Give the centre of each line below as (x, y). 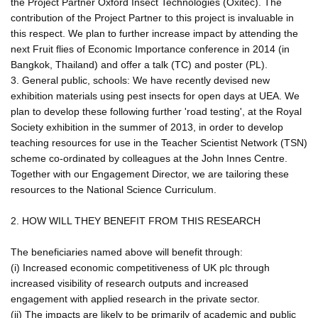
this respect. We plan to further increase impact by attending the (154, 33)
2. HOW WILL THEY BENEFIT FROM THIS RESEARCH (136, 220)
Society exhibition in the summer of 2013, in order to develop (147, 127)
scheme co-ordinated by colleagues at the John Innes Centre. (149, 158)
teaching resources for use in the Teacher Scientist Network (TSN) (159, 142)
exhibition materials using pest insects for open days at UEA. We (155, 95)
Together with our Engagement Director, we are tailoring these (150, 174)
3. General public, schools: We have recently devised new (140, 80)
